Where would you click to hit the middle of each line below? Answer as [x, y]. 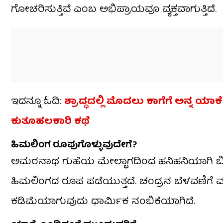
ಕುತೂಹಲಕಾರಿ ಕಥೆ [50, 122]
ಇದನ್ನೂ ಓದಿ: [38, 102]
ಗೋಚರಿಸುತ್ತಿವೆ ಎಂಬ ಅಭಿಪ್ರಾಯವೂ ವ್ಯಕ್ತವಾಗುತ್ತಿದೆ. [114, 10]
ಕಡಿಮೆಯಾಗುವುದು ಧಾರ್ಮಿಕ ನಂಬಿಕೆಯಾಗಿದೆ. [103, 202]
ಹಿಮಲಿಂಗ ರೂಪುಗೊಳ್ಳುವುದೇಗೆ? [74, 146]
